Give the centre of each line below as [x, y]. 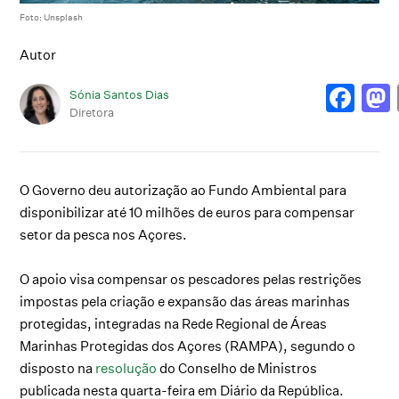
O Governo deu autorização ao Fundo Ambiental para [183, 190]
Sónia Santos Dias [120, 95]
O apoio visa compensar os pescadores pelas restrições [191, 279]
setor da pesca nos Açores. [104, 234]
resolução [126, 368]
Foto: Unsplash [52, 16]
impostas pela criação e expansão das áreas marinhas [185, 301]
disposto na [58, 368]
